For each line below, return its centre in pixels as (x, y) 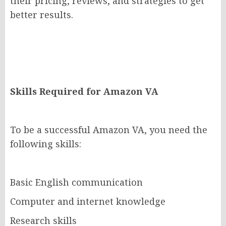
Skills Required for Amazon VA (84, 92)
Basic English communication (76, 182)
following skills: (46, 144)
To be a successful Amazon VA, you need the (109, 130)
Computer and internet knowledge (88, 202)
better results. (42, 15)
